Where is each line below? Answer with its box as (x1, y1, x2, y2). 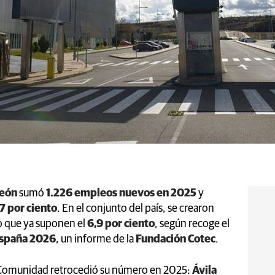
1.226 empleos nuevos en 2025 (46, 187, 196, 199)
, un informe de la (56, 233, 136, 245)
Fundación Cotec (136, 233, 215, 245)
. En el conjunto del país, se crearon (57, 203, 214, 214)
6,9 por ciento (87, 218, 155, 230)
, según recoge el (155, 218, 230, 230)
